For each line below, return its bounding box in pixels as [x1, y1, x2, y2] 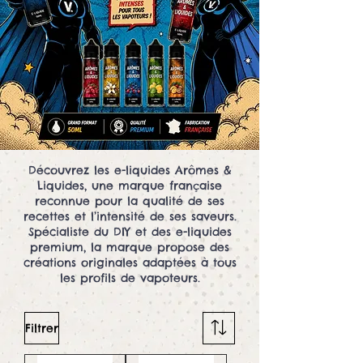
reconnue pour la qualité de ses [35, 194, 224, 209]
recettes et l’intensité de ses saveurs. [23, 209, 237, 224]
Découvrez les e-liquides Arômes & [28, 163, 232, 178]
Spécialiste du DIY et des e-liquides [28, 224, 232, 240]
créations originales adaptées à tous [23, 255, 237, 271]
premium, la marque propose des [30, 240, 229, 255]
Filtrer [25, 321, 58, 336]
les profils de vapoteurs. [59, 271, 200, 286]
